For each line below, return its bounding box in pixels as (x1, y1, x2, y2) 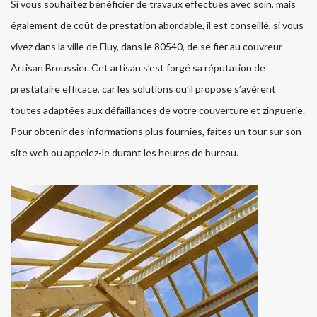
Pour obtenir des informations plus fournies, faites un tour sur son (11, 125, 301, 137)
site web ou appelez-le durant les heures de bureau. (11, 146, 238, 158)
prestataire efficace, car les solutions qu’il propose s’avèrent (11, 82, 276, 95)
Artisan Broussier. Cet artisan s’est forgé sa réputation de (11, 61, 265, 74)
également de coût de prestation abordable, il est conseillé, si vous (11, 18, 304, 31)
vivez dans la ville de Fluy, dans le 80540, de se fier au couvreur (11, 40, 282, 52)
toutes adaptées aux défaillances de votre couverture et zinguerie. (11, 103, 305, 116)
